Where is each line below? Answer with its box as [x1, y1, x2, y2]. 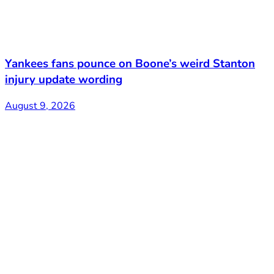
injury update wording [5, 71, 122, 87]
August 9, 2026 [5, 98, 75, 113]
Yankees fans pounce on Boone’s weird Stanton [5, 55, 255, 72]
